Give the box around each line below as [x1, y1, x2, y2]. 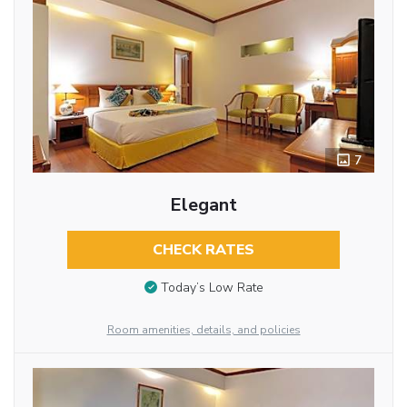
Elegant [169, 193, 237, 218]
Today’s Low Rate [160, 279, 263, 297]
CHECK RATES [152, 240, 254, 261]
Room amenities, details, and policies [106, 323, 301, 338]
